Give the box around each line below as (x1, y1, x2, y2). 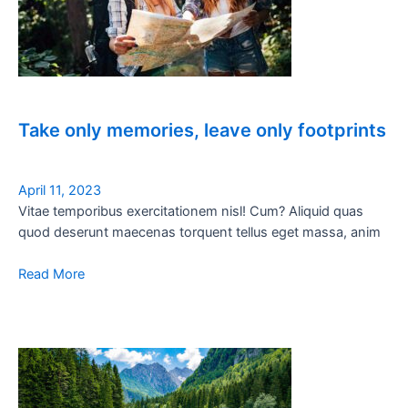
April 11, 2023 (18, 181, 101, 199)
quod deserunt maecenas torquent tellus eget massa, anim (18, 223, 381, 240)
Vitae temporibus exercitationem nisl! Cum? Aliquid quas (18, 202, 363, 219)
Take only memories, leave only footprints (18, 118, 386, 141)
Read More (18, 265, 85, 282)
